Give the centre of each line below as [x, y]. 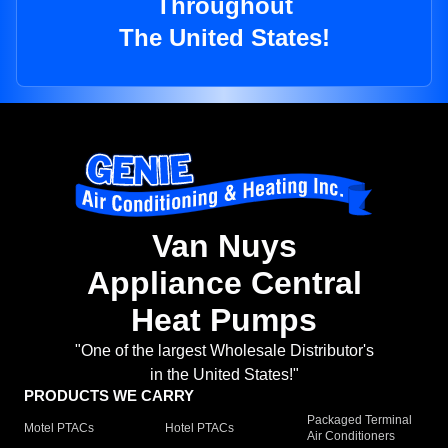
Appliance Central [224, 283]
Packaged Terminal [359, 420]
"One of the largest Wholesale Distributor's [224, 351]
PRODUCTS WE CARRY [109, 396]
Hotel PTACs [200, 428]
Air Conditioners [350, 436]
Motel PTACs [59, 428]
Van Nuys [224, 246]
